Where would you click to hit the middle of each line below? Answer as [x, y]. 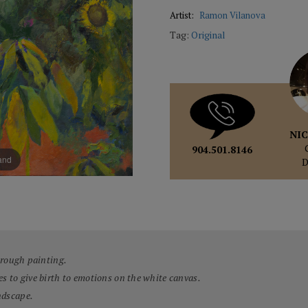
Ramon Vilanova [233, 15]
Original [209, 35]
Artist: [183, 15]
